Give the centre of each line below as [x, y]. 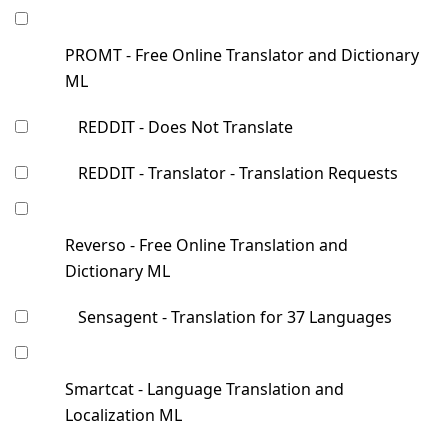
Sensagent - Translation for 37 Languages [235, 317]
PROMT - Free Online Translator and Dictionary [242, 55]
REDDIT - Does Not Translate [185, 127]
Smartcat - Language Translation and [204, 389]
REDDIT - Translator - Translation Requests [238, 173]
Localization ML [123, 415]
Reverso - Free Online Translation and [206, 245]
